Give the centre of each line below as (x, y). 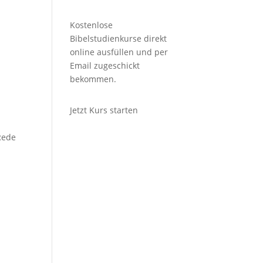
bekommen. (93, 79)
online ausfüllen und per (119, 52)
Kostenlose (92, 25)
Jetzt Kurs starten (104, 110)
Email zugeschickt (105, 65)
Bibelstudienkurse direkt (119, 38)
